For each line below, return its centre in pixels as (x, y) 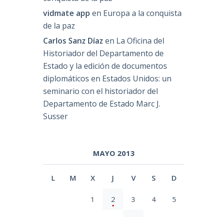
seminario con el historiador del (101, 91)
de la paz (59, 26)
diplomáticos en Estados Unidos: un (108, 78)
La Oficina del (140, 40)
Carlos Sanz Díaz (73, 40)
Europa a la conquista (143, 13)
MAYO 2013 (114, 153)
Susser (56, 116)
